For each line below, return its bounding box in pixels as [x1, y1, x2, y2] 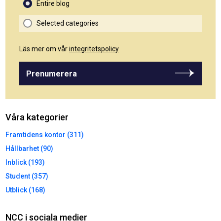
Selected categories [37, 19, 99, 28]
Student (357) [5, 172, 49, 181]
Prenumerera [26, 69, 77, 78]
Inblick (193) [5, 158, 45, 167]
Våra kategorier [5, 112, 69, 123]
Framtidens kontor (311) [5, 131, 84, 139]
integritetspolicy [69, 45, 119, 53]
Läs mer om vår [19, 45, 70, 53]
